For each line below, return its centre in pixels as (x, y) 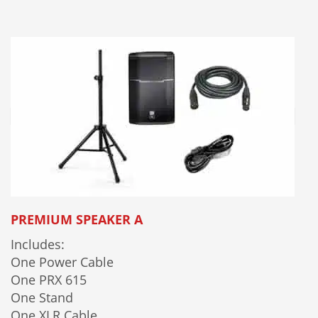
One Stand (42, 298)
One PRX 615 (49, 280)
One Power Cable (62, 262)
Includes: (38, 245)
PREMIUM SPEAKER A (77, 220)
